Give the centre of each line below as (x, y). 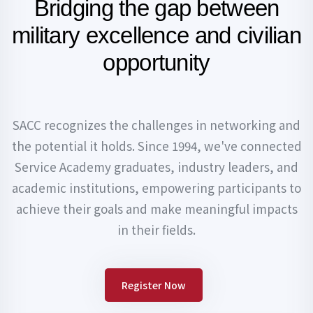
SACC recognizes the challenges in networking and (156, 124)
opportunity (156, 62)
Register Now (154, 285)
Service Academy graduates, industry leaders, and (156, 166)
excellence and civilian (190, 35)
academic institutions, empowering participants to (156, 187)
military (46, 35)
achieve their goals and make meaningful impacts (156, 208)
